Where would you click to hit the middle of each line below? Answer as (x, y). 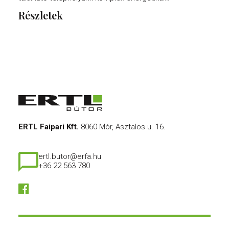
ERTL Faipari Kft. (49, 127)
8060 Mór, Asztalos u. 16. (123, 127)
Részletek (41, 15)
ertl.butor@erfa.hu (70, 156)
